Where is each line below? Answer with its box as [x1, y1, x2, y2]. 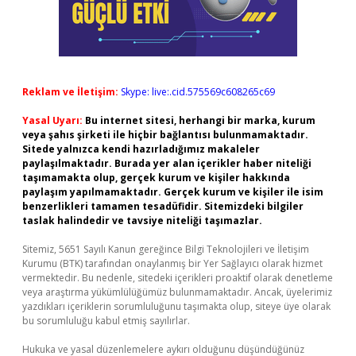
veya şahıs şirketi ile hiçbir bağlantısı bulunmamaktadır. [22, 128, 308, 141]
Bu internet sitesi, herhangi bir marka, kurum [85, 114, 315, 127]
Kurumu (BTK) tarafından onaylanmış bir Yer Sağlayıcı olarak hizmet [22, 257, 323, 270]
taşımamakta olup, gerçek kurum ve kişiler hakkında [22, 171, 290, 184]
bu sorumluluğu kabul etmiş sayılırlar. [22, 314, 190, 327]
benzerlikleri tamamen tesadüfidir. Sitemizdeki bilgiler [22, 199, 304, 213]
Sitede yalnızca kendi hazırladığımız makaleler [22, 142, 260, 156]
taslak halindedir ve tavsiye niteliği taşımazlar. [22, 214, 262, 227]
